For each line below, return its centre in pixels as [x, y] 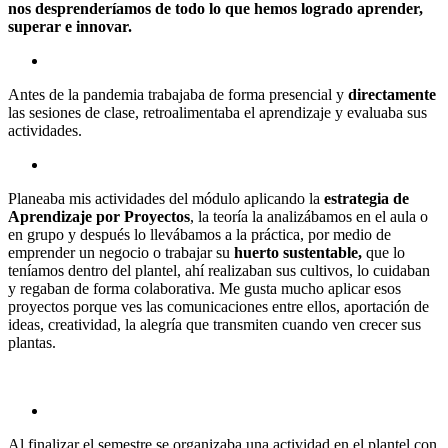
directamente [392, 94]
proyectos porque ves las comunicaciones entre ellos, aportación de [218, 306]
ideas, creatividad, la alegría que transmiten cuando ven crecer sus [214, 324]
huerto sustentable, [298, 252]
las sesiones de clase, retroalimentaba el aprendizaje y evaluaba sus [217, 112]
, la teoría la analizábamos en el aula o [309, 216]
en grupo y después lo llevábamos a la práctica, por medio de [199, 234]
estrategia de [366, 198]
